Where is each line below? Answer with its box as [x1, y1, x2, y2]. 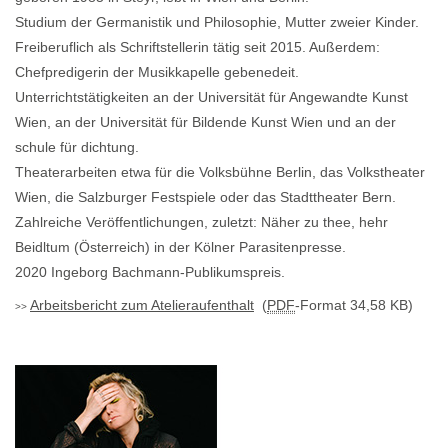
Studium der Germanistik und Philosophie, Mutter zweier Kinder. [15, 14, 419, 31]
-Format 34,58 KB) [295, 297, 413, 314]
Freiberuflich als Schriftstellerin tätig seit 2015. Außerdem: [15, 39, 380, 56]
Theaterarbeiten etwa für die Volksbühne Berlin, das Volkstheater [15, 164, 425, 181]
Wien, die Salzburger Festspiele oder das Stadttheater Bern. [15, 189, 396, 206]
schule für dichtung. [15, 139, 139, 156]
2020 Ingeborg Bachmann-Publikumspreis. [15, 264, 285, 281]
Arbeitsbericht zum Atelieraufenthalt [30, 297, 254, 314]
